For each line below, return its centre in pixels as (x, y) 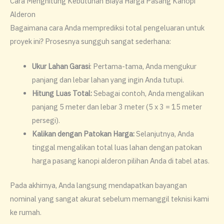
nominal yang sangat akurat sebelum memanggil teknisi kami (109, 199)
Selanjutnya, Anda (164, 134)
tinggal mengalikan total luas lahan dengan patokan (117, 147)
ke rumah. (26, 212)
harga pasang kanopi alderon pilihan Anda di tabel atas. (120, 161)
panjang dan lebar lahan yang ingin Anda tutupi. (108, 80)
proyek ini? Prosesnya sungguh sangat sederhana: (90, 41)
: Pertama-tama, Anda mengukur (143, 66)
